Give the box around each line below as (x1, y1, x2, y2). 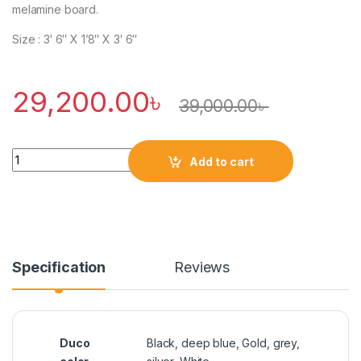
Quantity (11, 147, 60, 162)
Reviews (174, 259, 230, 276)
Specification (12, 259, 106, 276)
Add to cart (189, 154, 255, 168)
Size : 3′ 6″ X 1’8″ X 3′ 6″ (12, 32, 138, 47)
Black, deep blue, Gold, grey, (147, 336, 300, 351)
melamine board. (12, 2, 98, 17)
